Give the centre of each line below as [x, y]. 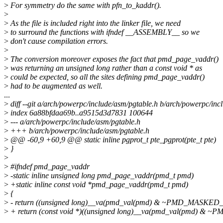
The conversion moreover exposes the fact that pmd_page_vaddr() [113, 59]
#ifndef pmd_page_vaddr [49, 167]
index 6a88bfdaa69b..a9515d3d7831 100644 [81, 113]
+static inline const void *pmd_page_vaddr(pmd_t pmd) [98, 185]
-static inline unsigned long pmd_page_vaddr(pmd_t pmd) [101, 176]
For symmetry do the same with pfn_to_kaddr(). [85, 5]
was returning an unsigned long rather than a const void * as [105, 68]
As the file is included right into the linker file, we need [95, 23]
